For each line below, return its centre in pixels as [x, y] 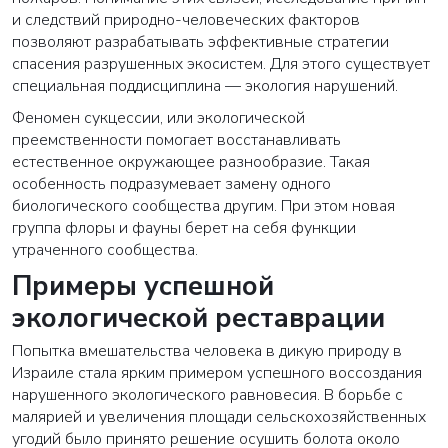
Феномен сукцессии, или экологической [158, 118]
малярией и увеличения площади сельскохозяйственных [219, 417]
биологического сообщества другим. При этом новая [203, 206]
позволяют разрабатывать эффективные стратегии [200, 42]
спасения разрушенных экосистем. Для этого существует [221, 64]
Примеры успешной [143, 287]
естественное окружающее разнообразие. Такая [191, 162]
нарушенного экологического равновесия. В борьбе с [207, 395]
